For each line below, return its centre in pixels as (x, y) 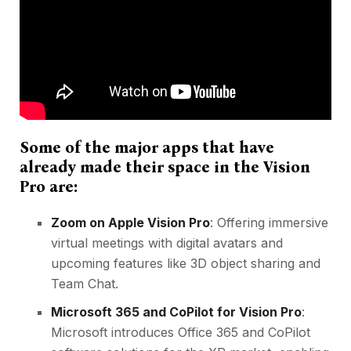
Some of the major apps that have (147, 148)
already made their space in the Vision (165, 167)
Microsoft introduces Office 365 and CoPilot (181, 333)
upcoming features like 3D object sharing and (186, 264)
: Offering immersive (269, 223)
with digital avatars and (213, 243)
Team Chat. (85, 284)
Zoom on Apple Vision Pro (130, 223)
